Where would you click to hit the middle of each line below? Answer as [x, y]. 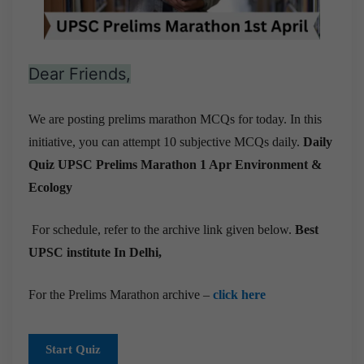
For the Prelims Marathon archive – [121, 294]
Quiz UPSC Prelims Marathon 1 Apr [132, 164]
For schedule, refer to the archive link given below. [163, 229]
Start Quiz [73, 349]
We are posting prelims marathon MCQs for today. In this [175, 119]
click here [239, 294]
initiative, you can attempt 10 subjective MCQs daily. [166, 141]
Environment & [278, 164]
